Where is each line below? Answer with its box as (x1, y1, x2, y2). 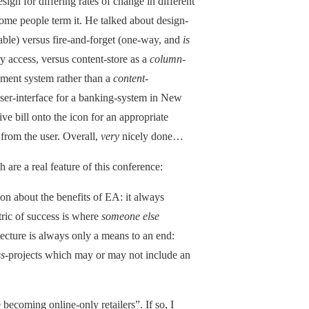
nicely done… (119, 130, 183, 142)
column (150, 52, 182, 65)
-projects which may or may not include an (5, 248, 190, 261)
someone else (101, 210, 159, 222)
